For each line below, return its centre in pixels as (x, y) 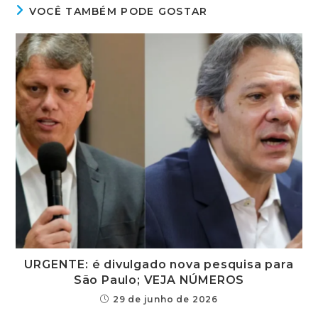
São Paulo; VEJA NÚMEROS (159, 280)
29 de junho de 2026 (165, 299)
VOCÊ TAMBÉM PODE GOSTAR (118, 12)
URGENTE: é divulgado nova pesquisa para (159, 264)
